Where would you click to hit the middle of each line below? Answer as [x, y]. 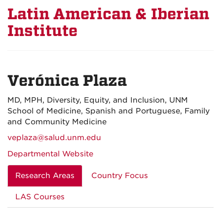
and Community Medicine [57, 122]
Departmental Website [50, 154]
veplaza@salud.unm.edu [54, 138]
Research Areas [45, 176]
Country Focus [120, 176]
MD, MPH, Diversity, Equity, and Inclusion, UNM [98, 100]
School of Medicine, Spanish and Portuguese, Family [109, 111]
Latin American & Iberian [108, 14]
